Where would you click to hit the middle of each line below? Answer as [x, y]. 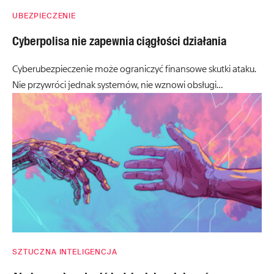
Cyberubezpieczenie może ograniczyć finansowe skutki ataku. [134, 69]
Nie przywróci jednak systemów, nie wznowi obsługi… [117, 85]
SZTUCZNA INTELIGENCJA [65, 252]
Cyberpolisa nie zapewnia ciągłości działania [119, 41]
